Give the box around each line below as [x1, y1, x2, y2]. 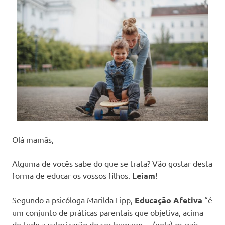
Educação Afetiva [135, 194, 202, 205]
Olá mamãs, [12, 134, 54, 144]
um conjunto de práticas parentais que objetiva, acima [12, 207, 203, 217]
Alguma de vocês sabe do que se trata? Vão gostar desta [12, 158, 212, 168]
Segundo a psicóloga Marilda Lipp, [12, 194, 135, 205]
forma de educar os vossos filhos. [12, 170, 132, 180]
